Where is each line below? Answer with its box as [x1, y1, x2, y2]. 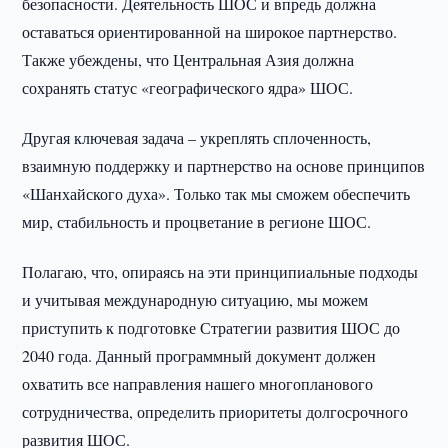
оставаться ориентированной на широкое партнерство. [22, 21, 398, 42]
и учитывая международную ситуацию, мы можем [22, 289, 369, 310]
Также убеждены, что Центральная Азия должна [22, 49, 355, 70]
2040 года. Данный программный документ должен [22, 345, 377, 366]
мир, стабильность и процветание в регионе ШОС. [22, 211, 372, 232]
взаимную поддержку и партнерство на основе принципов [22, 155, 426, 176]
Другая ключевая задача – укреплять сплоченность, [22, 127, 372, 148]
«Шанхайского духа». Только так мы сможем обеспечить [22, 183, 411, 204]
